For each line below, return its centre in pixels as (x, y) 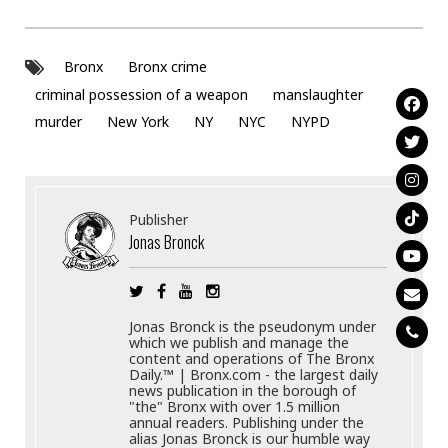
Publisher (159, 220)
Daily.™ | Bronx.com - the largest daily (254, 375)
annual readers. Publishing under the (247, 423)
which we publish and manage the (239, 343)
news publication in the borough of (243, 391)
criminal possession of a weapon (141, 94)
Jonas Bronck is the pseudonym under (253, 327)
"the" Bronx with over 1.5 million (235, 407)
